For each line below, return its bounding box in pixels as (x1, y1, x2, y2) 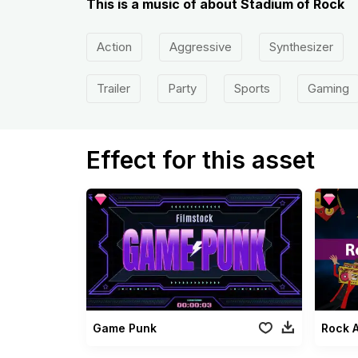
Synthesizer (268, 39, 333, 54)
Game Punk (92, 320, 157, 335)
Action (96, 39, 132, 54)
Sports (233, 81, 270, 96)
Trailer (96, 81, 130, 96)
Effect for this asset (86, 145, 315, 174)
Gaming (307, 81, 349, 96)
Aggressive (169, 39, 232, 54)
